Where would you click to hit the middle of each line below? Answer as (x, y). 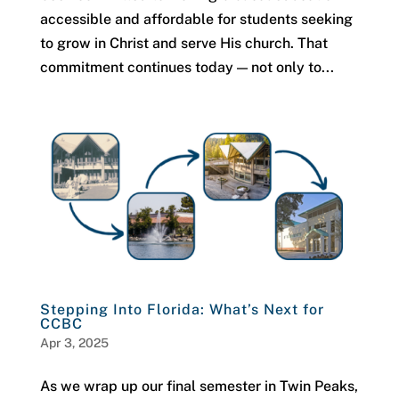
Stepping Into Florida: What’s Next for (182, 310)
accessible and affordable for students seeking (196, 19)
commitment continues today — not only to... (187, 67)
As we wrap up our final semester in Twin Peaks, (199, 387)
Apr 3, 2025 (74, 343)
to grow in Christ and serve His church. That (183, 43)
